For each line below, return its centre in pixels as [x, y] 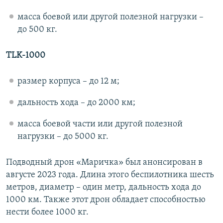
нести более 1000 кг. [47, 213]
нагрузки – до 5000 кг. [63, 137]
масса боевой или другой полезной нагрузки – [110, 17]
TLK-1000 [26, 56]
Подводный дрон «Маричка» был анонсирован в [104, 163]
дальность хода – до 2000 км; [76, 103]
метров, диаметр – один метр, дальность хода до [104, 188]
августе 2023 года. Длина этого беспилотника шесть [110, 175]
